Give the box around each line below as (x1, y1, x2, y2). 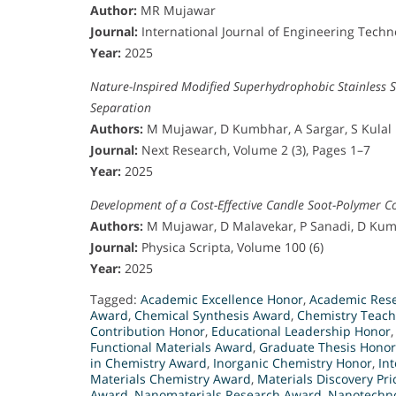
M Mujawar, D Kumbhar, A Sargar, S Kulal (143, 119, 392, 137)
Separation (90, 98, 151, 116)
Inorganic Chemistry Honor (213, 354, 372, 371)
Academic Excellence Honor (141, 290, 303, 308)
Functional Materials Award (90, 338, 253, 355)
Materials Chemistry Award (90, 369, 251, 387)
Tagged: (90, 290, 141, 308)
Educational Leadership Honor (211, 322, 391, 339)
